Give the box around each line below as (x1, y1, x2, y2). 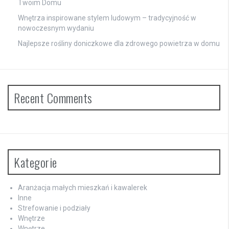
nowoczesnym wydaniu (18, 24, 94, 33)
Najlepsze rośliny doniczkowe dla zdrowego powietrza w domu (18, 39, 220, 48)
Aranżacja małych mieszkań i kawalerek (18, 184, 147, 192)
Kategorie (14, 153, 57, 172)
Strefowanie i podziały (18, 204, 90, 213)
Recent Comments (14, 88, 93, 107)
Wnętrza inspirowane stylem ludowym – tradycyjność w (18, 14, 196, 22)
